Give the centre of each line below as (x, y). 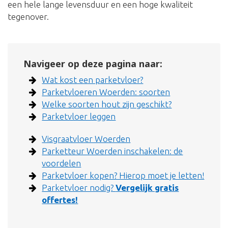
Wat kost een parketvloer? (93, 80)
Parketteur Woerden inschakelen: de (112, 151)
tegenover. (28, 17)
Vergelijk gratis (147, 188)
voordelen (62, 163)
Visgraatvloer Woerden (86, 139)
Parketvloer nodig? (79, 188)
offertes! (60, 200)
